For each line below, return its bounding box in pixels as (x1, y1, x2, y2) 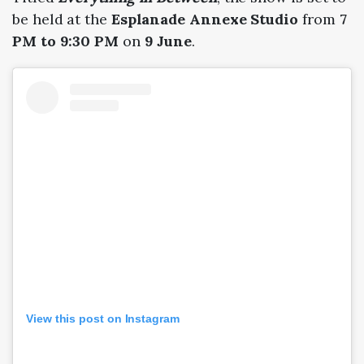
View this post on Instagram (26, 312, 180, 326)
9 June (144, 32, 193, 51)
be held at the (12, 10, 111, 29)
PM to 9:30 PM (12, 32, 119, 51)
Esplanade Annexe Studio (110, 10, 298, 29)
